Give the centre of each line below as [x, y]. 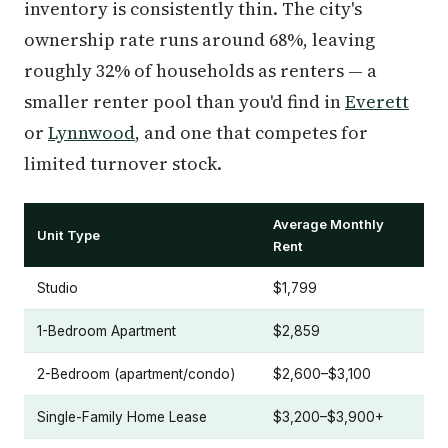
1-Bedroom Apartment [106, 330]
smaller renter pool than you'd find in [184, 101]
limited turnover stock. [123, 163]
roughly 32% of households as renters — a [200, 70]
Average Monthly [328, 223]
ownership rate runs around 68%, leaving [199, 39]
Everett [377, 101]
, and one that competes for [251, 132]
